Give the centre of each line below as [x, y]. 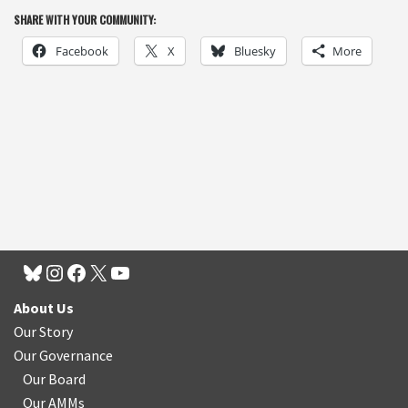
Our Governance [63, 355]
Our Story [43, 331]
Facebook [82, 51]
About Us [44, 308]
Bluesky [255, 51]
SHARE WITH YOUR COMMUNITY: [85, 19]
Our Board [54, 379]
